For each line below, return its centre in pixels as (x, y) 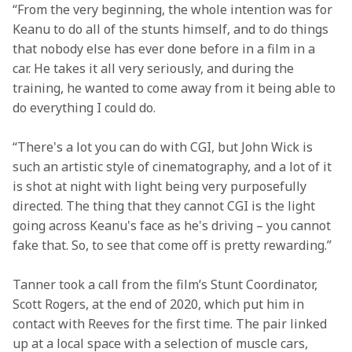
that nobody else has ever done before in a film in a (165, 49)
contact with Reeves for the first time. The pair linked (171, 324)
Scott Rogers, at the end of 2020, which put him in (160, 304)
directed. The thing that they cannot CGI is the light (165, 206)
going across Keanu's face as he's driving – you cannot (173, 225)
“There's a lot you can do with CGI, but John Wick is (164, 147)
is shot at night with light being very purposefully (161, 186)
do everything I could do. (86, 108)
